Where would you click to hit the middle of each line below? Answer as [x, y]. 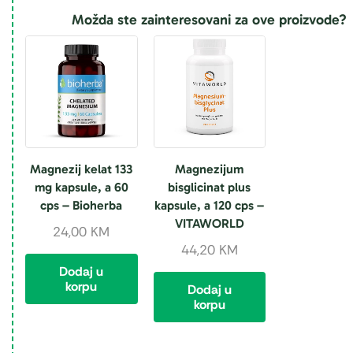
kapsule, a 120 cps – [210, 206]
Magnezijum [210, 169]
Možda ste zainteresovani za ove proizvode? [210, 19]
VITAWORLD [209, 224]
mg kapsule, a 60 [81, 188]
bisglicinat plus [210, 188]
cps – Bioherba [82, 206]
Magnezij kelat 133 [82, 169]
